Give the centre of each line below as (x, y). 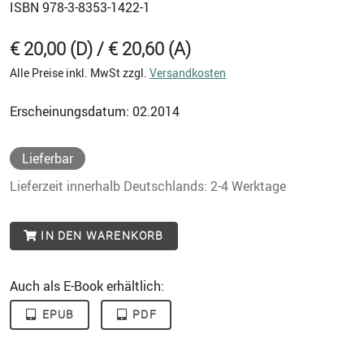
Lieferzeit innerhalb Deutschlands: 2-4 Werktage (148, 186)
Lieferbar (48, 158)
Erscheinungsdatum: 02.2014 (95, 111)
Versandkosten (188, 72)
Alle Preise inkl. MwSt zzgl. (80, 72)
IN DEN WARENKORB (101, 235)
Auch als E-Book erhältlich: (87, 286)
